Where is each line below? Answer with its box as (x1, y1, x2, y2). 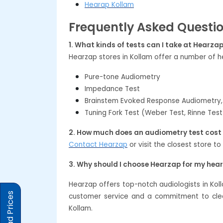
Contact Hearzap (69, 139, 127, 149)
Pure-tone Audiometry (85, 72, 160, 82)
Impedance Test (85, 84, 140, 94)
